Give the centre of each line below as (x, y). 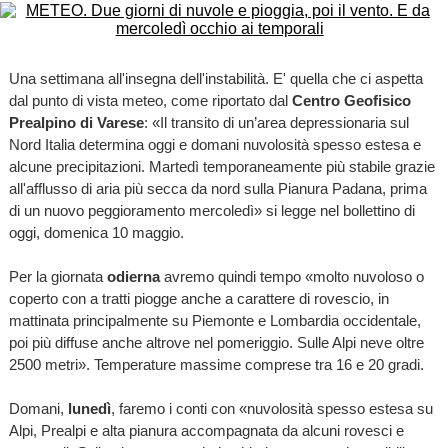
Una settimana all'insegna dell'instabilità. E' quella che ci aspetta (215, 78)
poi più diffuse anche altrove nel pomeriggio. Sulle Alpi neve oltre (216, 342)
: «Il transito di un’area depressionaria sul (276, 122)
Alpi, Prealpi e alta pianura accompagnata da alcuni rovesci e (206, 430)
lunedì (89, 408)
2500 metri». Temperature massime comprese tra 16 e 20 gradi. (216, 364)
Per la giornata (57, 276)
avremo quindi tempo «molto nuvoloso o (291, 276)
